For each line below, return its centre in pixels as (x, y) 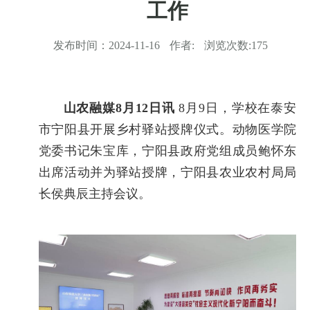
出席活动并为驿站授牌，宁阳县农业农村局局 (167, 172)
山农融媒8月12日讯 (119, 108)
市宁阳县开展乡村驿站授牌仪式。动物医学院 (167, 129)
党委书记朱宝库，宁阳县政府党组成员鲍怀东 (167, 151)
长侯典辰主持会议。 (94, 194)
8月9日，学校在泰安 (236, 108)
